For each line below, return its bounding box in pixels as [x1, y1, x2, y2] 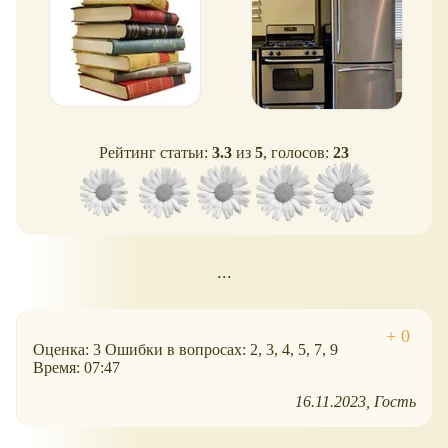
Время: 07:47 [33, 359, 120, 377]
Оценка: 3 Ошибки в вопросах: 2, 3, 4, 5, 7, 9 [33, 341, 338, 359]
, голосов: [263, 144, 333, 162]
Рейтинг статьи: [99, 144, 212, 162]
